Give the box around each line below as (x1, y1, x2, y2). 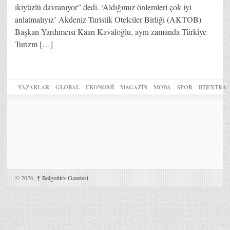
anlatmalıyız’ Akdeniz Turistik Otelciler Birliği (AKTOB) (15, 13, 201, 25)
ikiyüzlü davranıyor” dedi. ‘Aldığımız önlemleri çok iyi (15, 1, 191, 12)
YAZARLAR (18, 83, 49, 91)
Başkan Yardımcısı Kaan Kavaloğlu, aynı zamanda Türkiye (15, 26, 206, 37)
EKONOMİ (86, 83, 114, 91)
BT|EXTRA (199, 83, 226, 91)
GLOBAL (55, 83, 80, 91)
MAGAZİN (120, 83, 147, 91)
